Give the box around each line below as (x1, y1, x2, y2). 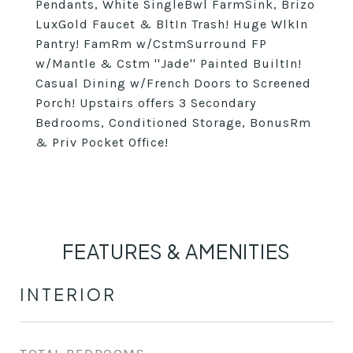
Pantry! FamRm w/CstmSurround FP (35, 36, 267, 51)
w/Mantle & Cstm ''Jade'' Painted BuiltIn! (35, 56, 302, 71)
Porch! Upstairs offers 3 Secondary (35, 95, 256, 110)
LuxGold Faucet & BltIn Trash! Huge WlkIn (35, 17, 308, 32)
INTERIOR (20, 284, 117, 305)
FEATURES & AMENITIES (62, 239, 291, 264)
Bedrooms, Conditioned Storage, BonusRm (35, 115, 311, 130)
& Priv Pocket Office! (35, 135, 169, 150)
